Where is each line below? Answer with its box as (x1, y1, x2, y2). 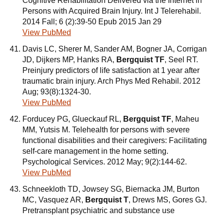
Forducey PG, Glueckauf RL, (22, 115, 123, 123)
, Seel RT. (164, 55, 198, 64)
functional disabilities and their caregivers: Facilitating (22, 136, 207, 145)
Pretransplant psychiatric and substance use (22, 206, 175, 215)
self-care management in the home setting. (22, 147, 168, 155)
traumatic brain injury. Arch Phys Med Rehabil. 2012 (22, 77, 200, 85)
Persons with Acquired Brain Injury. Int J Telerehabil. (22, 7, 201, 15)
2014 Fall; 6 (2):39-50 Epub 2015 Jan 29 (22, 18, 162, 26)
